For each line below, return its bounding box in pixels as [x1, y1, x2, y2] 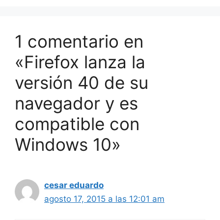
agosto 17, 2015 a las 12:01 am [44, 194, 165, 204]
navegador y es [15, 93, 138, 113]
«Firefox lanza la [15, 52, 145, 72]
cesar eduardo [44, 180, 104, 190]
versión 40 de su [15, 72, 148, 93]
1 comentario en [15, 31, 143, 52]
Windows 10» [15, 134, 121, 155]
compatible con [15, 113, 139, 134]
